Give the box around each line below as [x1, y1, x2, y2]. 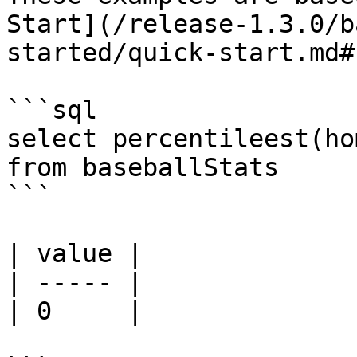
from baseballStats [6, 153, 294, 182]
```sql [6, 96, 97, 124]
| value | [6, 239, 143, 268]
